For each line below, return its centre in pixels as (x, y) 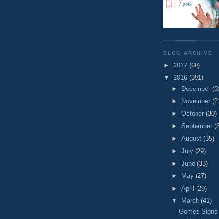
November (197, 101)
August (192, 138)
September (197, 126)
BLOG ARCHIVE (188, 53)
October (193, 113)
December (197, 88)
